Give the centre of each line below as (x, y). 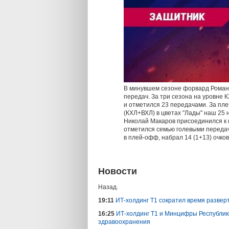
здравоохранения (124, 222)
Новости (118, 171)
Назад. (108, 187)
